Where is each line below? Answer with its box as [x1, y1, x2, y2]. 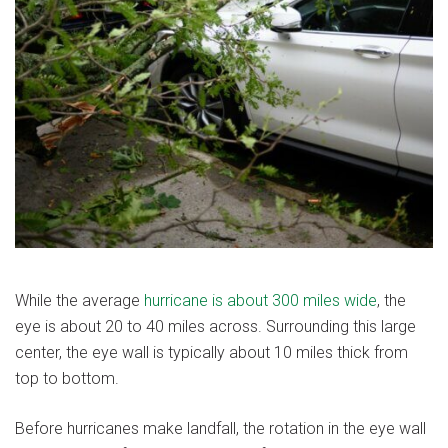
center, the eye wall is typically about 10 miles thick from [15, 343, 408, 363]
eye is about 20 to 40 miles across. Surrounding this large [15, 317, 416, 337]
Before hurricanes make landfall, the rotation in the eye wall [15, 419, 426, 439]
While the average [15, 291, 144, 311]
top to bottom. [15, 369, 119, 389]
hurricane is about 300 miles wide [144, 291, 377, 311]
